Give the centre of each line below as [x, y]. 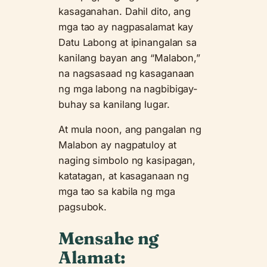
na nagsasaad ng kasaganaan [127, 73]
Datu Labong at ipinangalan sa [128, 42]
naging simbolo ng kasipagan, [127, 160]
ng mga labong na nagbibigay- [128, 89]
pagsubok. [83, 207]
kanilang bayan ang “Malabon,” [130, 58]
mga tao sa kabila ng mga [117, 191]
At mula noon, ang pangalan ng [130, 129]
